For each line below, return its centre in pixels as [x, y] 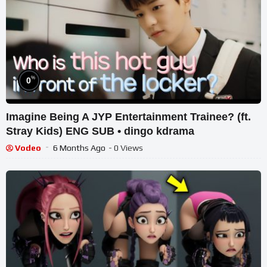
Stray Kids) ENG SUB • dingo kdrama [100, 131]
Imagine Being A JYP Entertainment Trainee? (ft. [128, 117]
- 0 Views [126, 148]
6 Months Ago [79, 148]
